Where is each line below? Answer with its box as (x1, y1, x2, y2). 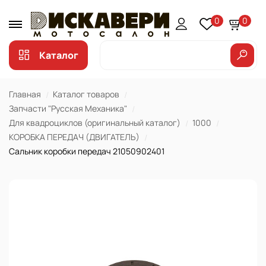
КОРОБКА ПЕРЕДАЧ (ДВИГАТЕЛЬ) (9, 131, 140, 142)
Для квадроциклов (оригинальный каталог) (9, 117, 180, 128)
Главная (9, 88, 41, 100)
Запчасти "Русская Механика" (9, 103, 127, 114)
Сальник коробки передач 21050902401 (9, 145, 164, 157)
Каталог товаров (53, 88, 119, 100)
